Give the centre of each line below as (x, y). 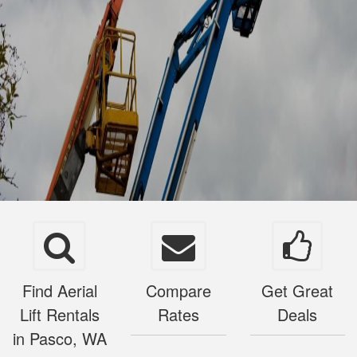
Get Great (298, 291)
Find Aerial (59, 291)
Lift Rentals (59, 315)
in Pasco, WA (59, 339)
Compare (178, 291)
